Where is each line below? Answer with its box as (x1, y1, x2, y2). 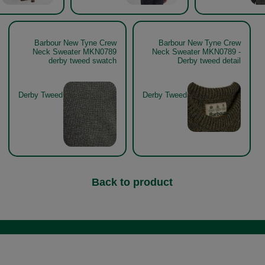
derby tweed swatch (48, 56, 117, 65)
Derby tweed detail (177, 56, 241, 65)
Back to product (92, 176, 173, 188)
